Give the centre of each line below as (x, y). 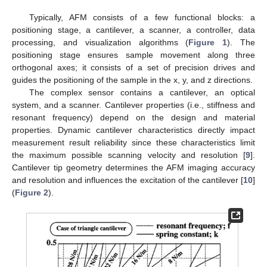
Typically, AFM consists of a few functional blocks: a (142, 18)
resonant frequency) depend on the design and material (133, 118)
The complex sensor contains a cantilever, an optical (142, 93)
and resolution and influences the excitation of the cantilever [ (128, 180)
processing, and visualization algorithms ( (100, 43)
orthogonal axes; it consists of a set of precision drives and (133, 68)
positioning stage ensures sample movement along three (133, 55)
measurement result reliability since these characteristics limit (133, 143)
